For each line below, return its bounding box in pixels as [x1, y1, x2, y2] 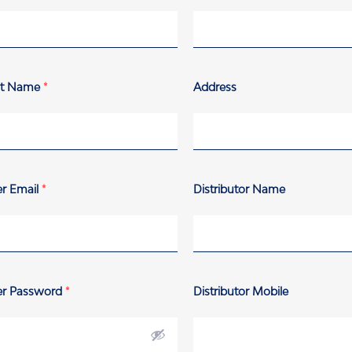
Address [192, 80, 236, 94]
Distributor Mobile [192, 284, 288, 299]
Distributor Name [192, 182, 285, 196]
